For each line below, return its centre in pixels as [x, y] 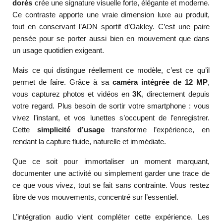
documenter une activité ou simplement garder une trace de [111, 173]
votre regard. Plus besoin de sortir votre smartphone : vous [111, 106]
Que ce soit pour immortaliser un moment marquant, [111, 162]
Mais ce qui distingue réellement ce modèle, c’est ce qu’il [111, 70]
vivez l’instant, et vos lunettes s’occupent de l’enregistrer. [111, 118]
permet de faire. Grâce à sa [62, 82]
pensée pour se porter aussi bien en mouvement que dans [111, 39]
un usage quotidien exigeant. [58, 51]
